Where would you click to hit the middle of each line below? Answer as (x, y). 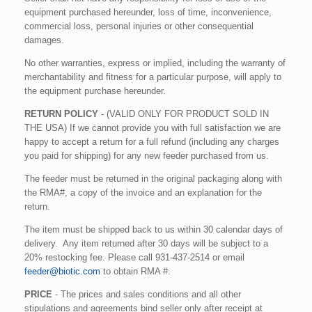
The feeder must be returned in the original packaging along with (153, 178)
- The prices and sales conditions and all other (147, 294)
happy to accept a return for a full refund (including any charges (152, 141)
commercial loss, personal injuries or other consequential (139, 26)
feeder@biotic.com (62, 271)
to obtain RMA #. (135, 271)
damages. (44, 40)
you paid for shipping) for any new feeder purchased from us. (147, 155)
